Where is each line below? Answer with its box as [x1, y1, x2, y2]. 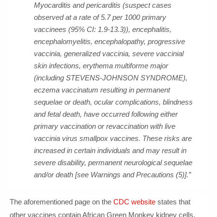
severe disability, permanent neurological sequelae [34, 158, 192, 167]
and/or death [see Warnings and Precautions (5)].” [34, 170, 191, 179]
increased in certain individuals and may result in [34, 146, 186, 155]
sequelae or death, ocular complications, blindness [34, 98, 193, 106]
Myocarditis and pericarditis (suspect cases [34, 1, 171, 9]
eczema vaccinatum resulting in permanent [34, 86, 170, 94]
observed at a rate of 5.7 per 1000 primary [34, 13, 166, 21]
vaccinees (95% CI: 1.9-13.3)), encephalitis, [34, 25, 171, 33]
